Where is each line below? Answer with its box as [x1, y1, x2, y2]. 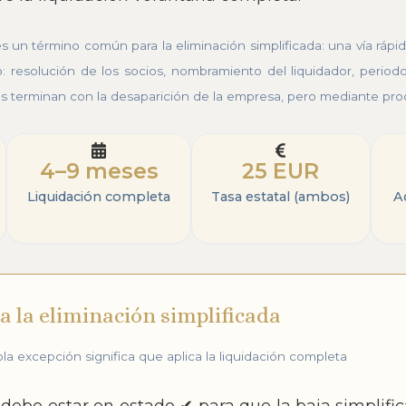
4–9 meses [39, 158, 159, 185]
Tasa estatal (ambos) [211, 188, 351, 206]
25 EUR [242, 158, 320, 185]
